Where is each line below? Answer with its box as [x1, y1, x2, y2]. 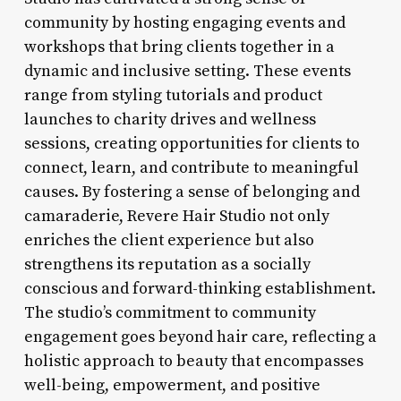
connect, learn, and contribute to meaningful [23, 157, 359, 178]
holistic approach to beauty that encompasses [23, 350, 363, 371]
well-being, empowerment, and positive [23, 374, 320, 396]
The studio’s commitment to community [23, 302, 316, 323]
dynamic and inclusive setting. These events [23, 60, 351, 81]
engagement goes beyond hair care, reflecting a [23, 326, 377, 347]
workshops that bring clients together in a [23, 36, 335, 57]
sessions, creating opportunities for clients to [23, 132, 360, 154]
